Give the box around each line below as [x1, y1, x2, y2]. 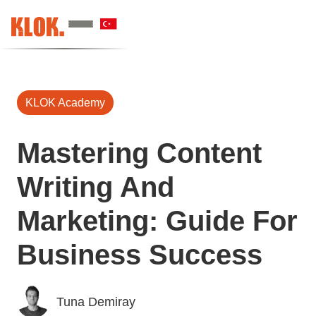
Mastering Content [17, 138, 262, 169]
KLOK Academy [25, 97, 105, 109]
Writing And [17, 171, 174, 202]
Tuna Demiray [56, 295, 135, 309]
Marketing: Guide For [17, 205, 298, 236]
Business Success [17, 239, 262, 270]
